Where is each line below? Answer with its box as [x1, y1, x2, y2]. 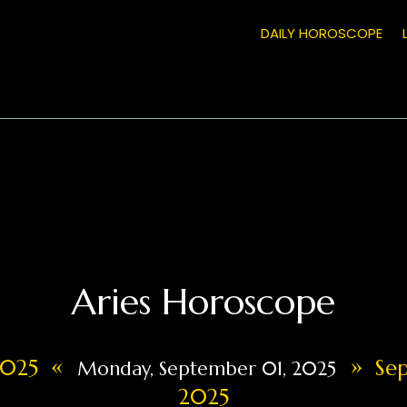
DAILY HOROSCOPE [260, 24, 382, 44]
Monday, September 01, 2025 [77, 356, 337, 381]
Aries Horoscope [71, 278, 335, 324]
